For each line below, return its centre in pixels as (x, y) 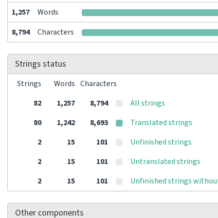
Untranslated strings (165, 162)
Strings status (41, 64)
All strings (148, 103)
